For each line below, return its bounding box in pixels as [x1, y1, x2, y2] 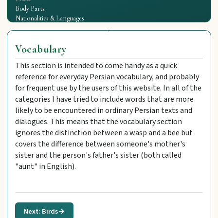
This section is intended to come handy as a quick [15, 60, 178, 71]
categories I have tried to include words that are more [15, 93, 194, 105]
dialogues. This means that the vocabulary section [15, 116, 182, 127]
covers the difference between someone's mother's [15, 138, 186, 149]
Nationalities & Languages [16, 14, 85, 23]
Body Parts [16, 4, 45, 13]
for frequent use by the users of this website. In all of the [15, 82, 202, 93]
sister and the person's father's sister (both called [15, 149, 182, 161]
